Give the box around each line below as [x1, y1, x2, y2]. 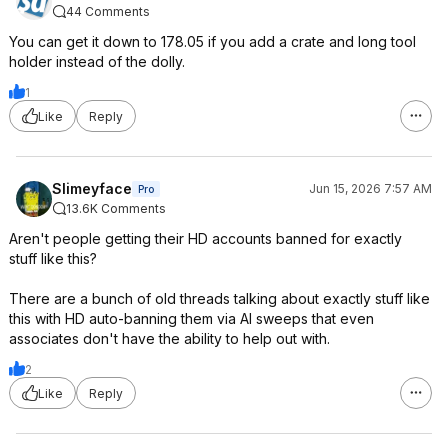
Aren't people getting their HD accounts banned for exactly [9, 230, 402, 247]
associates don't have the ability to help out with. [9, 330, 330, 347]
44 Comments [66, 4, 150, 19]
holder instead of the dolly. [9, 53, 185, 70]
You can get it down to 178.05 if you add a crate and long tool [9, 33, 416, 50]
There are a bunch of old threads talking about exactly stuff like [9, 290, 430, 307]
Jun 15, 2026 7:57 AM [309, 181, 432, 196]
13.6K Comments [66, 201, 166, 216]
